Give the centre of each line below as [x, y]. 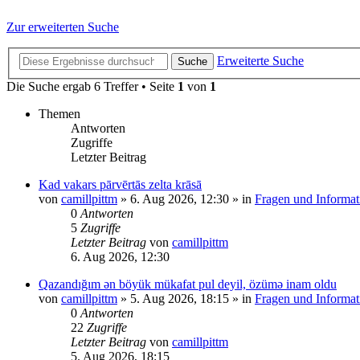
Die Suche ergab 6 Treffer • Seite [92, 87]
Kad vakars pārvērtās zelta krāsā [120, 185]
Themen [59, 114]
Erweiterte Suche [260, 61]
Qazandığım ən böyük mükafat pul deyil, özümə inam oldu [188, 284]
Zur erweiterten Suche [63, 27]
